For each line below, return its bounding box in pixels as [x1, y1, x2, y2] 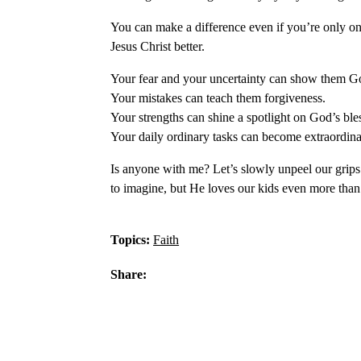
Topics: [110, 233, 154, 247]
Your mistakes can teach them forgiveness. [110, 91, 326, 105]
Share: [110, 268, 147, 281]
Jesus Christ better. [110, 39, 205, 53]
